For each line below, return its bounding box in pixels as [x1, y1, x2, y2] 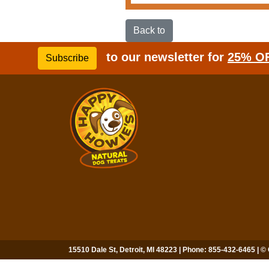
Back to [133, 25, 165, 35]
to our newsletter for [106, 50, 228, 64]
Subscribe [46, 53, 89, 63]
